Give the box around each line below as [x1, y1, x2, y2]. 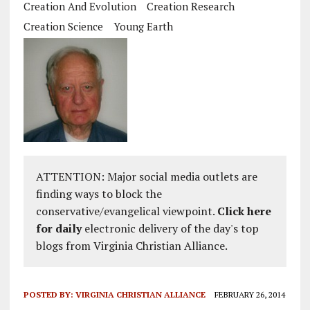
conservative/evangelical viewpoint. [35, 203, 217, 219]
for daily [35, 221, 82, 236]
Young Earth [113, 19, 173, 33]
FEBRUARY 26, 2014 [214, 289, 285, 300]
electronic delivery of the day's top [81, 221, 259, 236]
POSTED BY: [23, 289, 75, 300]
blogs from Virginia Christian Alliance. [35, 238, 228, 253]
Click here [217, 203, 271, 219]
